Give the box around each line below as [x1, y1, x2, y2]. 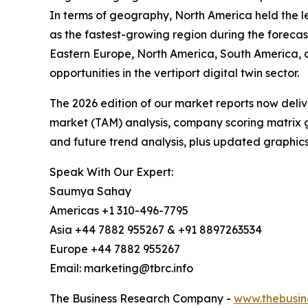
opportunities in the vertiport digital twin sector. [49, 66, 299, 80]
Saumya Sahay [49, 184, 131, 199]
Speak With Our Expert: [49, 165, 173, 179]
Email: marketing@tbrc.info [49, 261, 193, 276]
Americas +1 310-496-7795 [49, 203, 188, 218]
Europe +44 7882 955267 [49, 242, 180, 256]
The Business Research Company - [49, 291, 234, 306]
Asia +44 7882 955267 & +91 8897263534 [49, 223, 262, 237]
